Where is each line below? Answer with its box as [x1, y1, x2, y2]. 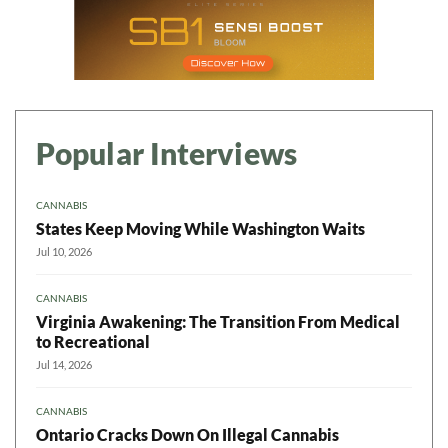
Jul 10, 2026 [36, 245, 92, 259]
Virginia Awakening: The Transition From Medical [36, 312, 400, 332]
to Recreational [36, 332, 150, 352]
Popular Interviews [36, 135, 297, 172]
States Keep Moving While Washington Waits [36, 219, 365, 239]
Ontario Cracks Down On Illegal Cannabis [36, 425, 339, 445]
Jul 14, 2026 [36, 358, 92, 372]
